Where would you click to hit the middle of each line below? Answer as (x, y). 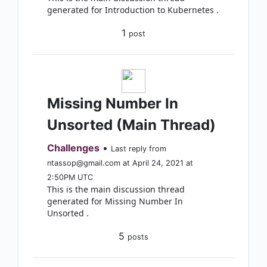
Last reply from (139, 149)
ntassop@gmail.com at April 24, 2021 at (120, 163)
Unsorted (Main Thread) (131, 125)
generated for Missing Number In (115, 201)
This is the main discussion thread (116, 189)
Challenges (73, 148)
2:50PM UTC (70, 177)
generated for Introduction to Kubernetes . (133, 10)
